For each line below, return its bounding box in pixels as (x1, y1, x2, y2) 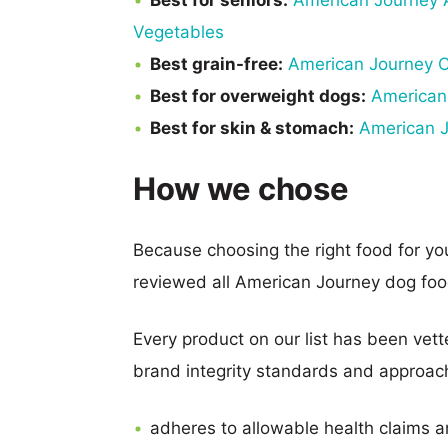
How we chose (133, 170, 349, 207)
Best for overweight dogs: (150, 86, 366, 106)
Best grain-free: (150, 54, 283, 74)
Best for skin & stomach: (150, 118, 354, 138)
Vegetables (133, 22, 224, 42)
